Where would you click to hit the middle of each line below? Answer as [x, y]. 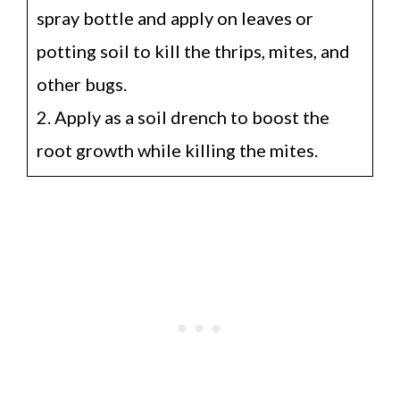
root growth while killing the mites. [177, 150]
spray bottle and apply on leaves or [175, 17]
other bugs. [82, 83]
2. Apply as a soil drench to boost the [183, 117]
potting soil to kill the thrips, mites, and [193, 50]
